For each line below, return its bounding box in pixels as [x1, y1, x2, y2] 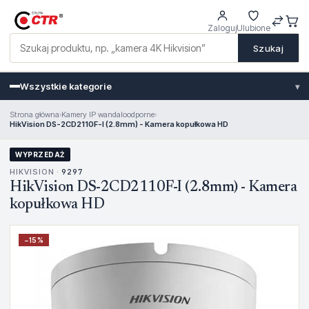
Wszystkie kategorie [20, 81, 112, 92]
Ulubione [237, 23, 270, 33]
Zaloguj [208, 23, 237, 33]
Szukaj [253, 42, 283, 54]
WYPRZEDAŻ [15, 150, 65, 159]
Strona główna [10, 110, 59, 119]
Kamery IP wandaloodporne [61, 110, 154, 119]
